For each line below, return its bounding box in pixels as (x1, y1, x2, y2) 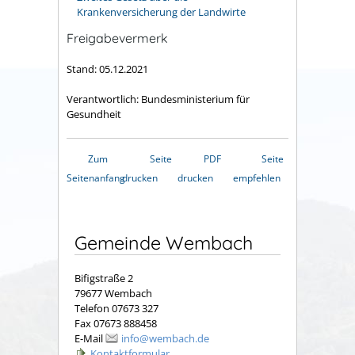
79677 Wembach (74, 285, 152, 300)
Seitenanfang (67, 171, 125, 185)
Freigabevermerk (67, 30, 168, 47)
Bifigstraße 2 (74, 270, 133, 285)
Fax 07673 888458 (74, 315, 157, 330)
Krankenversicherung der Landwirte (77, 4, 246, 19)
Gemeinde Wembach (74, 231, 253, 255)
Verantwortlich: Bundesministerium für (67, 92, 250, 107)
